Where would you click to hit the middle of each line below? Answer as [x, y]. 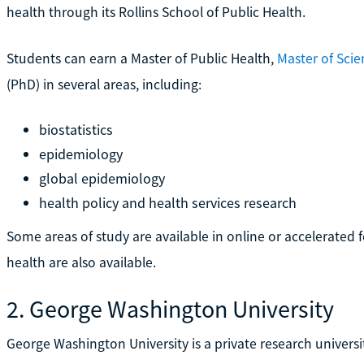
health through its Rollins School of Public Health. [156, 12]
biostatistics [76, 129]
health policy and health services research [167, 202]
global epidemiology [102, 178]
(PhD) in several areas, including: [104, 84]
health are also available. [81, 262]
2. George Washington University [170, 308]
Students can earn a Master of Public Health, [141, 58]
